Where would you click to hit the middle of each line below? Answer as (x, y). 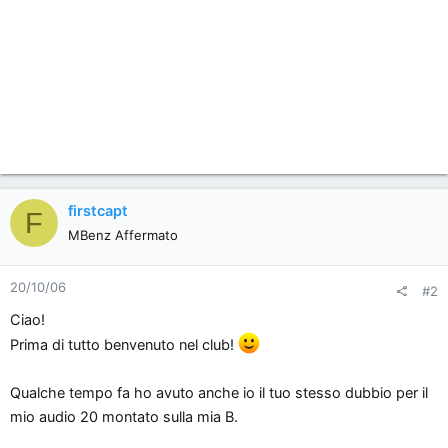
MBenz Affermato (123, 235)
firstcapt (98, 211)
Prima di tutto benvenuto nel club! (124, 344)
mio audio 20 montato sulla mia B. (124, 416)
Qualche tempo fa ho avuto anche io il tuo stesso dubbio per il (219, 392)
